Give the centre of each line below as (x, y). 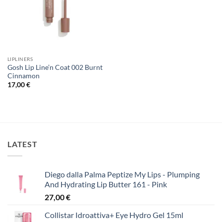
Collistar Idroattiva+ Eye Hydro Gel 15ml (114, 215)
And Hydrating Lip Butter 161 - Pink (106, 184)
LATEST (23, 144)
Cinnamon (23, 76)
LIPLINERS (20, 59)
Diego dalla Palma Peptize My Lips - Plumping (122, 174)
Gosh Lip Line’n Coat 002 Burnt (55, 67)
